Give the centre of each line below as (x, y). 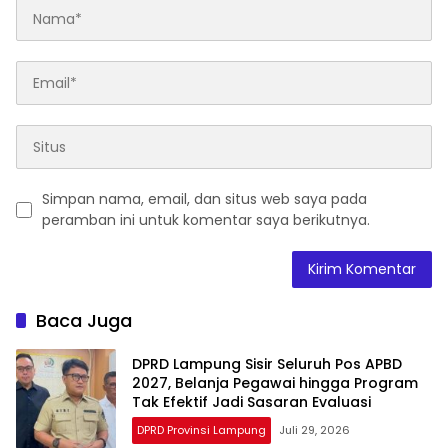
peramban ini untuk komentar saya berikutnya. (206, 220)
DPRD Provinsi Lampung (201, 429)
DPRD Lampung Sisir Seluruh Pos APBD (267, 363)
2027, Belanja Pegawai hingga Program (275, 382)
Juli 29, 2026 (314, 429)
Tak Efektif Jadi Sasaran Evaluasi (251, 401)
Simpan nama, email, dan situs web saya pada (204, 199)
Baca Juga (84, 321)
